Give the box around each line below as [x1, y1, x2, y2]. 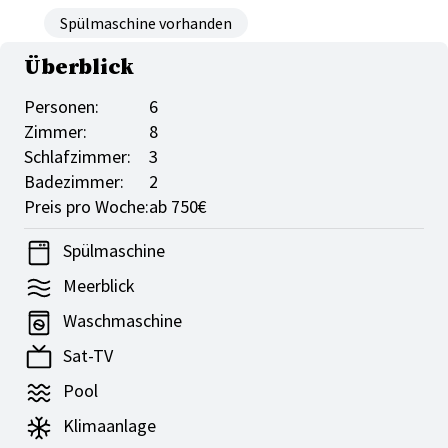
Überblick [24, 54, 134, 82]
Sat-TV [59, 344, 113, 368]
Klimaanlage [59, 414, 156, 438]
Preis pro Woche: [24, 195, 149, 219]
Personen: [24, 95, 99, 119]
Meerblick [59, 274, 135, 298]
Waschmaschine [59, 309, 182, 333]
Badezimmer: [24, 170, 124, 194]
